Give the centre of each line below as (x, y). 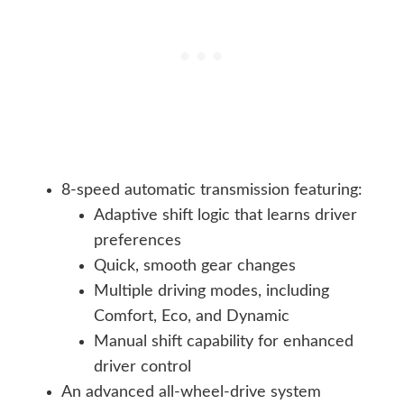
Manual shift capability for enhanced (224, 342)
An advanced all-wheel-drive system (191, 393)
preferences (138, 241)
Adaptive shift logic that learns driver (225, 216)
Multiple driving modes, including (211, 292)
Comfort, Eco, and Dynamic (192, 317)
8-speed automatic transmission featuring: (212, 191)
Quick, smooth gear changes (195, 266)
